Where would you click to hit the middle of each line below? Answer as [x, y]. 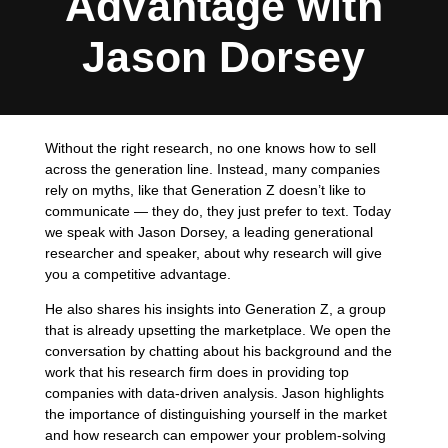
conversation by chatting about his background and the [218, 351]
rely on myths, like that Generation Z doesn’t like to [205, 189]
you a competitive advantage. [137, 273]
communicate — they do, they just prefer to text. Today [217, 210]
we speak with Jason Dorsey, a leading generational [208, 231]
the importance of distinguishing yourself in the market [215, 414]
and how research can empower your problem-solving [215, 435]
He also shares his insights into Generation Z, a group [215, 309]
